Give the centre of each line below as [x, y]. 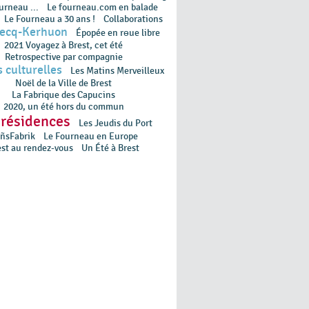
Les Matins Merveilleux [117, 70]
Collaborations [133, 19]
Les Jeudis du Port [115, 123]
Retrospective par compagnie [63, 57]
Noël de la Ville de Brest [63, 83]
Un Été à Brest [110, 148]
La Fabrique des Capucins [63, 94]
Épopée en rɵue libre [118, 32]
